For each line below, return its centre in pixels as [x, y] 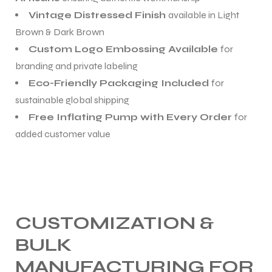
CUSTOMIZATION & [114, 223]
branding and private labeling [76, 66]
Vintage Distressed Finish [98, 15]
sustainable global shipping [72, 100]
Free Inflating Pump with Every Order [131, 117]
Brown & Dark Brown [60, 32]
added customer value [63, 134]
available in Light [204, 15]
